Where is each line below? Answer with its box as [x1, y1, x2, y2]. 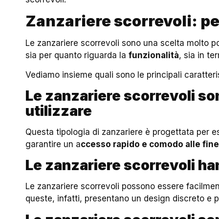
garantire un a [25, 139, 81, 149]
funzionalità [129, 50, 179, 61]
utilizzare [25, 102, 92, 119]
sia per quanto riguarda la [25, 50, 129, 61]
